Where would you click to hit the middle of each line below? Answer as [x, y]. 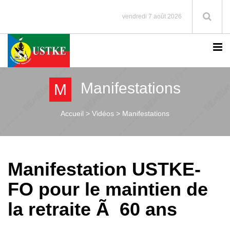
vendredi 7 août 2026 [152, 16]
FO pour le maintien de [108, 189]
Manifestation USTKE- [104, 169]
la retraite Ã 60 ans [92, 209]
